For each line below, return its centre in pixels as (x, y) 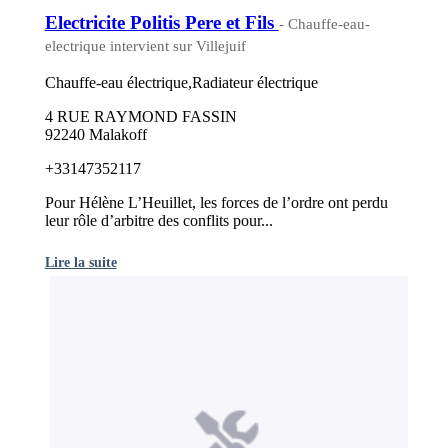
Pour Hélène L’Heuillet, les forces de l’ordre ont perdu (216, 203)
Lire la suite (80, 262)
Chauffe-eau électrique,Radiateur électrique (181, 83)
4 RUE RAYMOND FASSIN (140, 117)
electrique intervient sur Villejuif (145, 45)
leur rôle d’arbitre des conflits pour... (158, 221)
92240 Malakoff (95, 135)
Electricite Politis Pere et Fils (161, 22)
